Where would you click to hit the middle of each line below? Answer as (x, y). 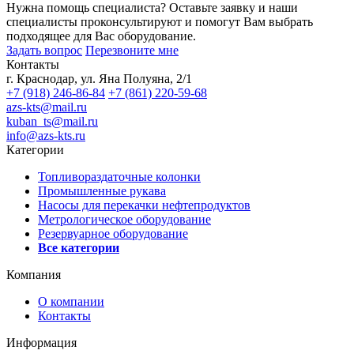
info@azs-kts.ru (46, 135)
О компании (71, 301)
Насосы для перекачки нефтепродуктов (144, 205)
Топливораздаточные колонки (119, 176)
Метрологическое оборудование (124, 219)
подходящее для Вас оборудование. (101, 36)
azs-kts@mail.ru (47, 107)
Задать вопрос (44, 50)
